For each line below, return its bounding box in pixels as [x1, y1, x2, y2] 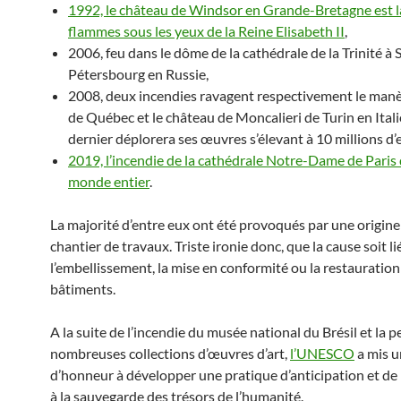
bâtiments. [50, 280, 115, 297]
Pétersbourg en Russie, [68, 65, 209, 82]
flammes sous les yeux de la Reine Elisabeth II [68, 22, 345, 39]
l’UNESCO [290, 345, 354, 362]
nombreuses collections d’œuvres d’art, [50, 345, 290, 362]
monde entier [68, 173, 149, 190]
